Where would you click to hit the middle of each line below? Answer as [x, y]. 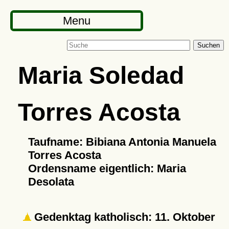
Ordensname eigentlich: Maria [107, 168]
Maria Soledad [101, 75]
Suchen [209, 45]
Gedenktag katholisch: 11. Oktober [123, 217]
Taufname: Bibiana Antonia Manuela [122, 142]
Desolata [51, 182]
